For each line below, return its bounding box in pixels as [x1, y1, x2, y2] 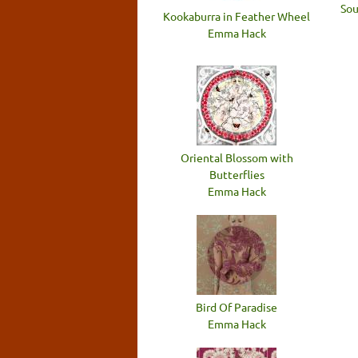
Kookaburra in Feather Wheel [163, 8, 310, 23]
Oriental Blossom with [180, 149, 293, 165]
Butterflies [209, 166, 265, 181]
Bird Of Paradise [196, 299, 277, 314]
